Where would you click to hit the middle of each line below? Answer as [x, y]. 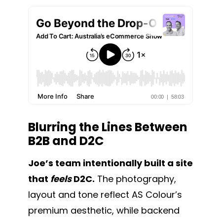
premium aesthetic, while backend [104, 210]
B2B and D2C [66, 141]
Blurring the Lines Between [108, 127]
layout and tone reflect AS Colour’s [105, 194]
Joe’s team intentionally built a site [110, 163]
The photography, [135, 179]
